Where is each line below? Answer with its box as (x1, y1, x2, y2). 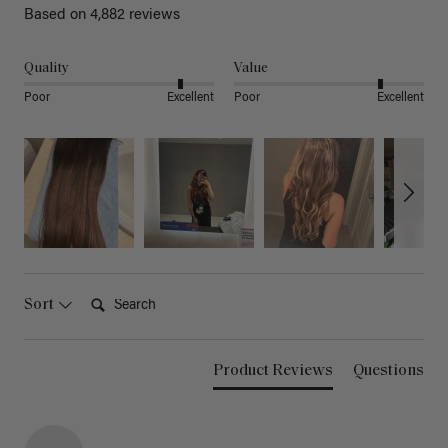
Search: (82, 284, 140, 301)
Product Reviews (213, 362, 333, 379)
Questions (353, 362, 424, 379)
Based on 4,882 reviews (24, 7, 180, 23)
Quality (24, 60, 69, 76)
